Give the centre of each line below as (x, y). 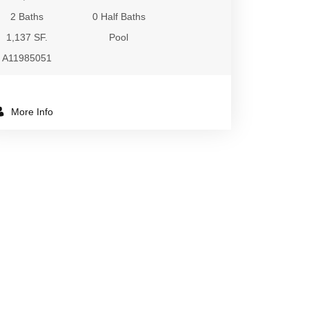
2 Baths (27, 17)
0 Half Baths (119, 17)
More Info (31, 112)
